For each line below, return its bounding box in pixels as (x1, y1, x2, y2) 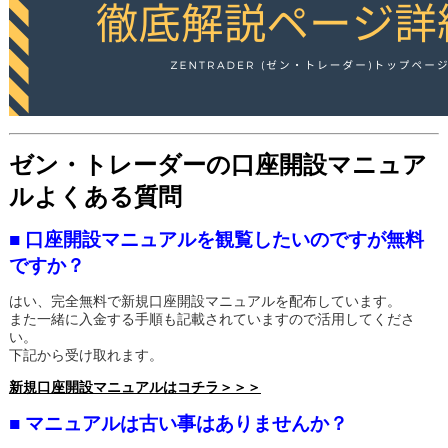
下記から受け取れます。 (8, 347, 163, 363)
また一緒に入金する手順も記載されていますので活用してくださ (8, 311, 415, 327)
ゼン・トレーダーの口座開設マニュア (8, 151, 427, 178)
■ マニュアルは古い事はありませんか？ (8, 413, 348, 434)
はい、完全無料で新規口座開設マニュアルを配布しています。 (8, 293, 401, 309)
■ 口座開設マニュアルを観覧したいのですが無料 (8, 229, 424, 250)
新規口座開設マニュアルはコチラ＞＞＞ (8, 379, 261, 395)
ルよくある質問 (8, 183, 182, 210)
